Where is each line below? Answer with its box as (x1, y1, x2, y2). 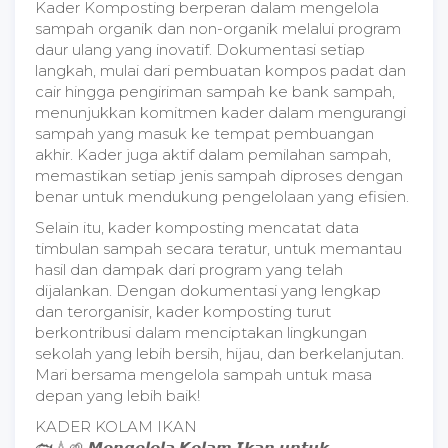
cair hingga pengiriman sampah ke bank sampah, (35, 82, 395, 101)
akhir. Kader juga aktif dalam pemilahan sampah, (35, 145, 391, 164)
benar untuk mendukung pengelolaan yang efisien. (35, 187, 409, 206)
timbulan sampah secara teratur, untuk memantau (35, 239, 402, 258)
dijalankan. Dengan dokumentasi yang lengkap (35, 281, 381, 300)
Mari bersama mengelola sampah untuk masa (35, 365, 372, 384)
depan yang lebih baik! (35, 386, 200, 405)
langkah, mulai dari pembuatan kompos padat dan (35, 61, 406, 80)
